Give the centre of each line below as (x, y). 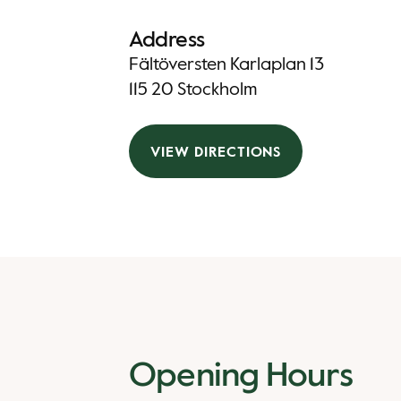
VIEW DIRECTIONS (216, 153)
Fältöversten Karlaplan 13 (226, 65)
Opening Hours (241, 377)
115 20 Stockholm (193, 90)
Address (167, 40)
